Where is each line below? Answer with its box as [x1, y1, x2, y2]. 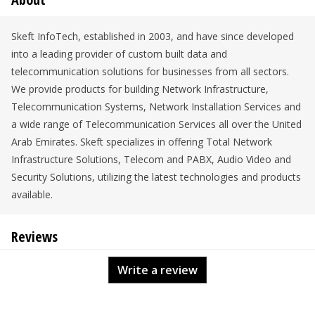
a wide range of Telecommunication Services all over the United [11, 117, 302, 131]
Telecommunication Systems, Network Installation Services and [11, 100, 301, 113]
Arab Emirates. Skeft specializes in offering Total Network [11, 135, 272, 148]
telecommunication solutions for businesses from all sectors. [11, 65, 289, 78]
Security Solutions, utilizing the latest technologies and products [11, 170, 301, 184]
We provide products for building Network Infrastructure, [11, 82, 269, 96]
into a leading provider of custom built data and [11, 47, 227, 60]
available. [11, 188, 53, 201]
